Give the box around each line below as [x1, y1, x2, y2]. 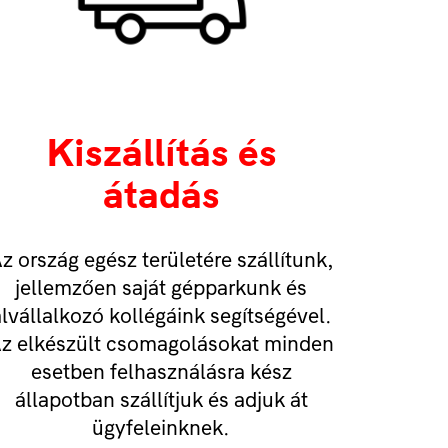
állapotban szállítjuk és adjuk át [14, 388, 308, 411]
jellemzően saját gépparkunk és [15, 276, 307, 299]
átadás [102, 173, 220, 216]
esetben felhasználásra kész [30, 360, 292, 383]
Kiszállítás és [45, 131, 277, 174]
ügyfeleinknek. [92, 416, 230, 439]
